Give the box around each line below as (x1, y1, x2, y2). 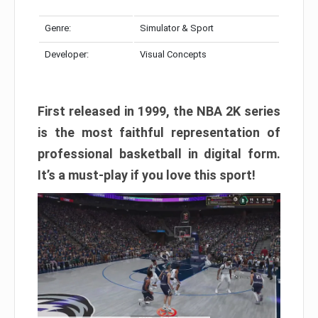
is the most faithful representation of (38, 125, 280, 141)
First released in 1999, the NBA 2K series (38, 104, 280, 119)
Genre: (45, 23, 71, 34)
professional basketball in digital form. (38, 146, 280, 162)
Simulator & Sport (140, 23, 214, 34)
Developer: (45, 49, 89, 60)
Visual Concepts (140, 49, 207, 60)
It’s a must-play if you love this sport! (38, 168, 256, 183)
